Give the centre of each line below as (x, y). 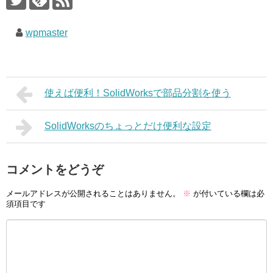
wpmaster (46, 33)
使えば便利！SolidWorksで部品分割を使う (137, 93)
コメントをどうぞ (55, 169)
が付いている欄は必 (228, 193)
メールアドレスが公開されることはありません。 (93, 193)
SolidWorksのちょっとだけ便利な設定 (128, 126)
